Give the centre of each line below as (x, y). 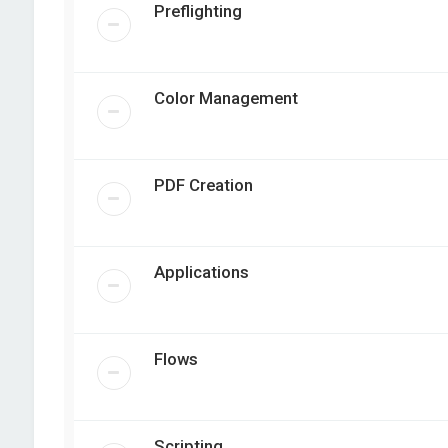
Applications (201, 272)
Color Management (225, 98)
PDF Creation (203, 185)
